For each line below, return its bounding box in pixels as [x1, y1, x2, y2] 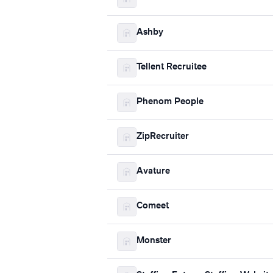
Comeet [136, 202, 169, 211]
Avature [136, 167, 170, 176]
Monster [136, 236, 171, 246]
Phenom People [136, 97, 204, 107]
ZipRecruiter [136, 132, 189, 141]
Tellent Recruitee [136, 63, 207, 72]
